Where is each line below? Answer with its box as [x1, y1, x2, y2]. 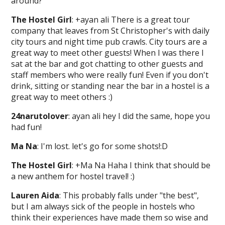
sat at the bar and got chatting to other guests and [11, 58, 203, 69]
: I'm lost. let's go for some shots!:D [37, 141, 168, 152]
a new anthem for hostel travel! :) [11, 171, 135, 182]
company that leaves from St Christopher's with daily [11, 25, 210, 36]
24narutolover [11, 110, 69, 122]
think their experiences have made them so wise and [11, 212, 208, 223]
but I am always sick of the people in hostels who [11, 201, 195, 212]
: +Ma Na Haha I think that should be [72, 160, 211, 171]
